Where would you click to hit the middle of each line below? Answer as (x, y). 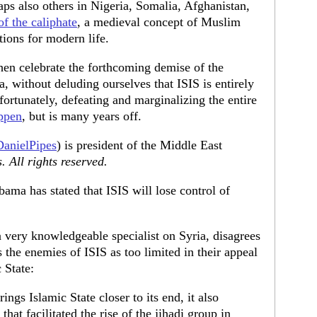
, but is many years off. (82, 116)
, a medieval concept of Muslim (159, 22)
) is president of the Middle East (139, 145)
